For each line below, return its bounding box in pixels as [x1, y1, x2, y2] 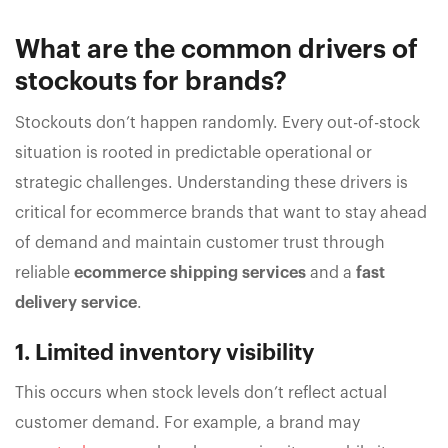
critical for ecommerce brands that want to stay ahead [15, 205, 427, 222]
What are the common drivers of [15, 37, 418, 64]
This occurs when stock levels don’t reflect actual [15, 385, 387, 402]
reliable [15, 265, 74, 282]
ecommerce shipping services [74, 265, 306, 282]
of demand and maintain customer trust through [15, 235, 385, 252]
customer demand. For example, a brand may [15, 415, 360, 432]
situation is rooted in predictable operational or [15, 145, 372, 162]
